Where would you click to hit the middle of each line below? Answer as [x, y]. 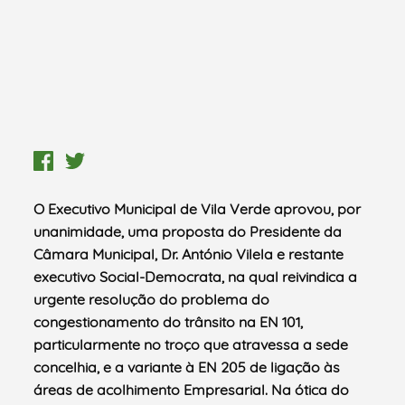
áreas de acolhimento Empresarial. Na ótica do [192, 389]
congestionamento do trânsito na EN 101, [169, 321]
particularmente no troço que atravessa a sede [191, 344]
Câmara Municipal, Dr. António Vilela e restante [189, 254]
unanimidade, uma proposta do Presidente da [188, 231]
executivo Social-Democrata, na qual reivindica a [196, 276]
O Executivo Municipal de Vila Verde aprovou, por [198, 208]
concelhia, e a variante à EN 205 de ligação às [187, 367]
